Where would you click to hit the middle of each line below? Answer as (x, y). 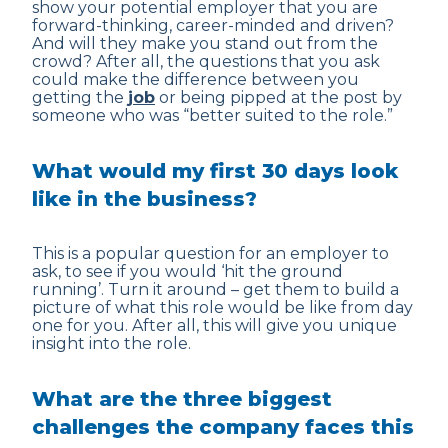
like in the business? (144, 199)
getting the (80, 97)
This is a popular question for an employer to (210, 253)
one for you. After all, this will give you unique (214, 325)
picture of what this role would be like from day (222, 307)
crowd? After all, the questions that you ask (206, 61)
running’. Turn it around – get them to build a (215, 289)
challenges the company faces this (223, 427)
